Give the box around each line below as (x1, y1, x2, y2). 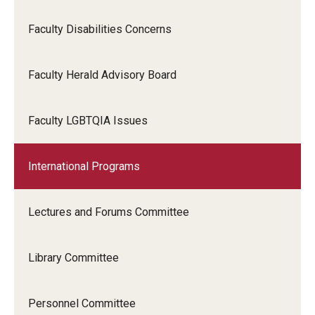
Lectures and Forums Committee (28, 205, 189, 219)
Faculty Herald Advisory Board (28, 68, 176, 82)
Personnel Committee (28, 297, 136, 310)
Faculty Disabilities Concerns (28, 22, 172, 36)
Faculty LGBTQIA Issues (28, 114, 148, 127)
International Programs (28, 160, 140, 173)
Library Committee (28, 251, 119, 264)
